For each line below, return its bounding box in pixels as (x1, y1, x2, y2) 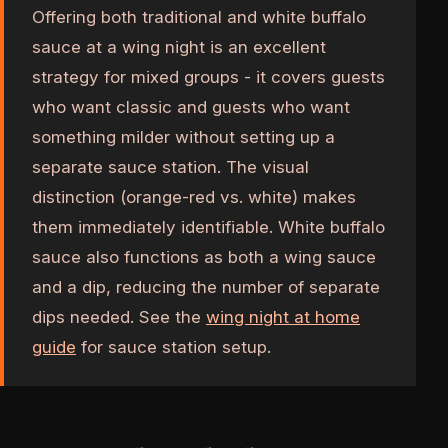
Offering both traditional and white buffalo (32, 6, 366, 27)
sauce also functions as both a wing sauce (32, 246, 376, 267)
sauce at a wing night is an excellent (32, 36, 326, 57)
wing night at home (206, 306, 360, 327)
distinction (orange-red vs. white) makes (32, 186, 356, 207)
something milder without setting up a (32, 126, 335, 147)
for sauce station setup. (76, 336, 271, 357)
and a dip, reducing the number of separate (32, 276, 380, 297)
